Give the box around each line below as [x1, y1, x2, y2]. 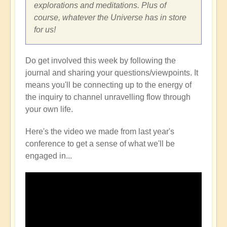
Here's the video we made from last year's [25, 127, 174, 136]
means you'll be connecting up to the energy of [25, 81, 192, 90]
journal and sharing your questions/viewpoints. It [25, 68, 198, 78]
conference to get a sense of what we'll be [25, 139, 175, 148]
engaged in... [25, 152, 72, 161]
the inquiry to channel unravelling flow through [25, 93, 191, 102]
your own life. [25, 105, 73, 114]
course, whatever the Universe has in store [34, 13, 186, 22]
